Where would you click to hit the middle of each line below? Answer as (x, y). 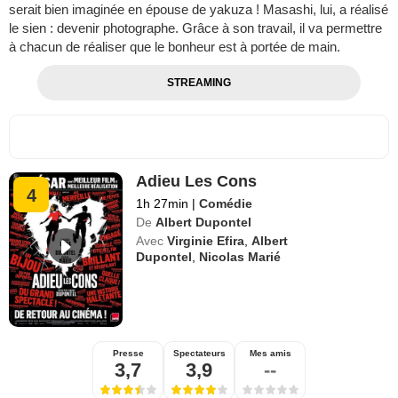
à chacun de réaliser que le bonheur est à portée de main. (175, 46)
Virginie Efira (206, 240)
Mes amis (270, 353)
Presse (128, 353)
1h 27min (164, 203)
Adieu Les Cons (197, 181)
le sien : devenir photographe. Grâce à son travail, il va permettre (195, 28)
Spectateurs (199, 353)
